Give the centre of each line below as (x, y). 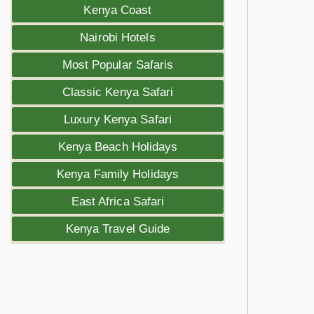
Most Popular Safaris (118, 65)
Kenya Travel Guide (118, 229)
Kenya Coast (118, 10)
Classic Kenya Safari (118, 92)
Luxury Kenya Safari (118, 120)
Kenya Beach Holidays (118, 147)
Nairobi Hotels (118, 37)
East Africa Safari (118, 202)
